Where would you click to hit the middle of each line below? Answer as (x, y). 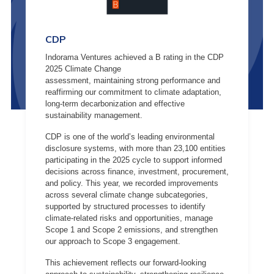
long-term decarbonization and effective (115, 104)
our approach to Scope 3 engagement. (113, 241)
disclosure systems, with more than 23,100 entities (135, 148)
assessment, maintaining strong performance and (133, 80)
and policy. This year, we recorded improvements (132, 183)
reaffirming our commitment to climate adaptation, (133, 92)
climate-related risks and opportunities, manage (129, 218)
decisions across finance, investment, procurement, (137, 172)
